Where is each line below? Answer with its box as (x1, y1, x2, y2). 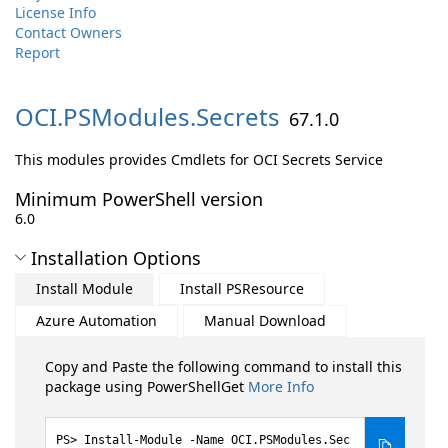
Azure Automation (36, 311, 157, 330)
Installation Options (31, 246, 201, 270)
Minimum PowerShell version (15, 187, 263, 211)
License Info (15, 3, 96, 22)
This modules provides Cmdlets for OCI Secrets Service (15, 150, 383, 169)
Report (15, 43, 60, 62)
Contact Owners (15, 23, 122, 42)
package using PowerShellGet (45, 377, 248, 396)
